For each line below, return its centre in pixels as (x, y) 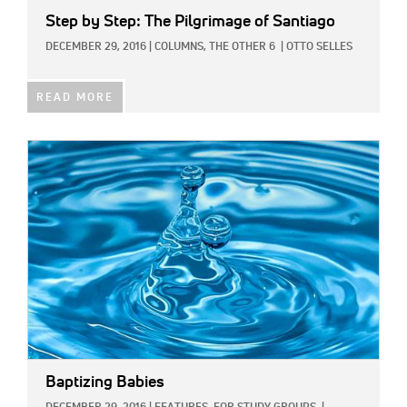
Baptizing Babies (105, 382)
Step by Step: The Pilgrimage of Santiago (190, 22)
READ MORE (75, 99)
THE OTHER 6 (242, 48)
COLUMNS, (180, 48)
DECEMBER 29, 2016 (96, 48)
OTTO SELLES (319, 48)
